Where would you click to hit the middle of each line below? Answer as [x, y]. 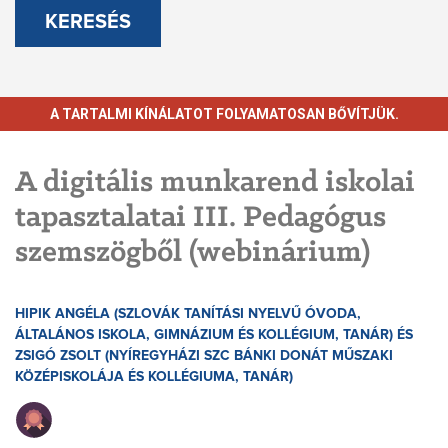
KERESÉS [88, 22]
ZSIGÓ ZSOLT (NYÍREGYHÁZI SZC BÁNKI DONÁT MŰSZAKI [204, 356]
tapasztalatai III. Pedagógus [200, 218]
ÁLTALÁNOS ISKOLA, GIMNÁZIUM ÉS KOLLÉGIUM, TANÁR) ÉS [214, 335]
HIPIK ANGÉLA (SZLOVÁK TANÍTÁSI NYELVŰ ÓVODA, [188, 314]
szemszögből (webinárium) [192, 253]
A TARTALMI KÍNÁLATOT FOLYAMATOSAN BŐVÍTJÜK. [224, 114]
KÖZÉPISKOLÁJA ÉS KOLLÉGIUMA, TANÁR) [154, 377]
